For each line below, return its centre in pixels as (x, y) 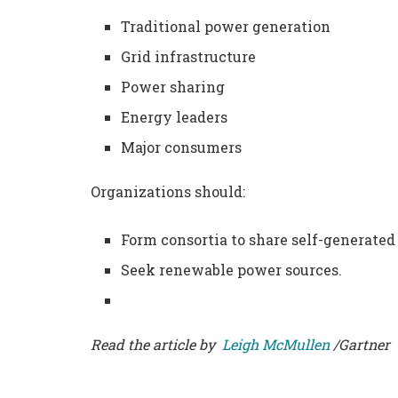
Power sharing (173, 87)
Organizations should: (168, 192)
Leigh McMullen (276, 345)
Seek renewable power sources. (232, 270)
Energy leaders (175, 117)
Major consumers (182, 147)
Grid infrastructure (189, 57)
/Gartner (360, 345)
